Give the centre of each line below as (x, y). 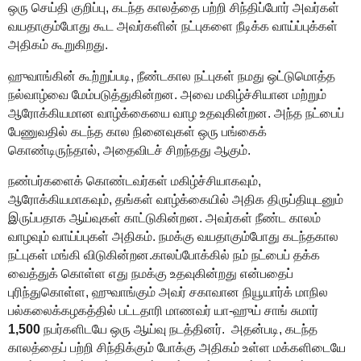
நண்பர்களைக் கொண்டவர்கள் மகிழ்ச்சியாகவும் (133, 181)
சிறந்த (181, 150)
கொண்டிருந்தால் (52, 150)
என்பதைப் (267, 274)
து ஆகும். (225, 150)
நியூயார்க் (268, 293)
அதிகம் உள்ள (234, 348)
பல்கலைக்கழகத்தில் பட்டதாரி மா (94, 311)
